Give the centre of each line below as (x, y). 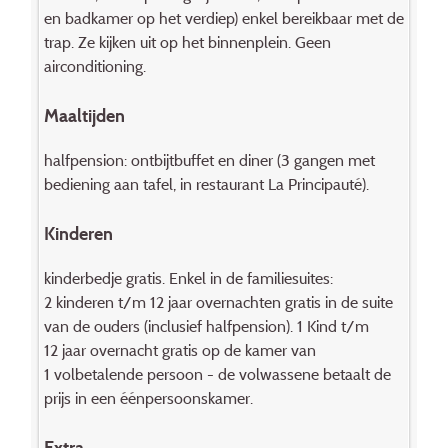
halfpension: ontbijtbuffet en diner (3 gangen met (209, 159)
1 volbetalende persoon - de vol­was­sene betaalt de (217, 373)
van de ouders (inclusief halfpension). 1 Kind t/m (206, 325)
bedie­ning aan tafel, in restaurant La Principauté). (206, 183)
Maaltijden (84, 116)
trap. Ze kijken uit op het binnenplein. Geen (187, 42)
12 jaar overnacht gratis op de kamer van (179, 349)
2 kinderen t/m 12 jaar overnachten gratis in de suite (218, 301)
